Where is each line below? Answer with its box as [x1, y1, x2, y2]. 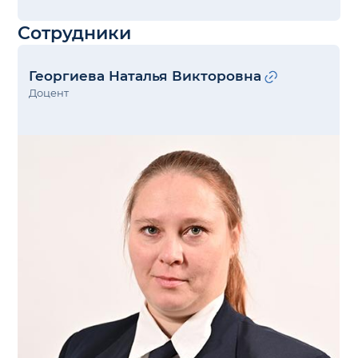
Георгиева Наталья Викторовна [29, 67, 262, 84]
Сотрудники [18, 21, 132, 44]
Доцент [29, 86, 70, 99]
